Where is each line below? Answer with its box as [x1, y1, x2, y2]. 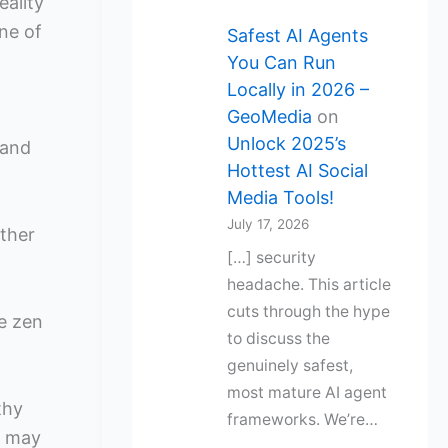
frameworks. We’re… [226, 409, 378, 429]
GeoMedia [226, 106, 312, 128]
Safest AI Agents [226, 25, 368, 47]
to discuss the [226, 328, 330, 348]
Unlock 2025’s [226, 133, 346, 155]
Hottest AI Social [226, 160, 368, 182]
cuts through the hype [226, 301, 390, 321]
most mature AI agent [226, 382, 387, 402]
